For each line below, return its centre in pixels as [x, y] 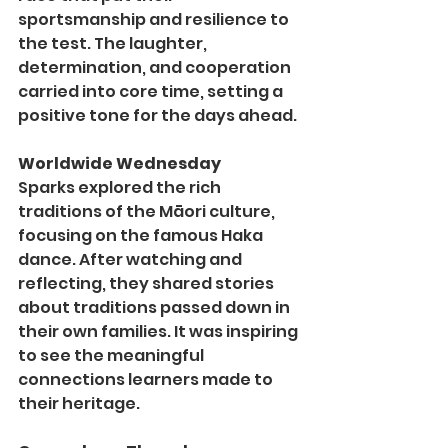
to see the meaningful [112, 356]
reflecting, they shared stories [147, 284]
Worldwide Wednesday [119, 164]
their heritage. [79, 404]
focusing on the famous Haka [142, 236]
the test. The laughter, [114, 44]
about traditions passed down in [155, 308]
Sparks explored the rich [121, 188]
